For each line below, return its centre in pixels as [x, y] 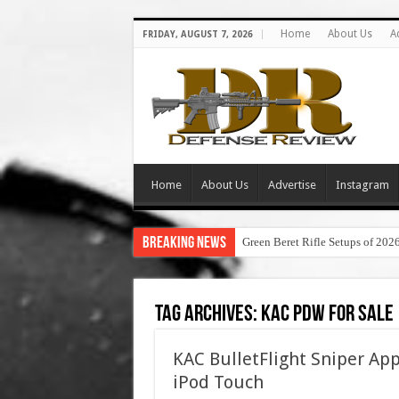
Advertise [292, 185]
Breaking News [184, 244]
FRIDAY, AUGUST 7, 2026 [197, 34]
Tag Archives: [208, 315]
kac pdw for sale [327, 315]
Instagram [362, 185]
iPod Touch [218, 382]
